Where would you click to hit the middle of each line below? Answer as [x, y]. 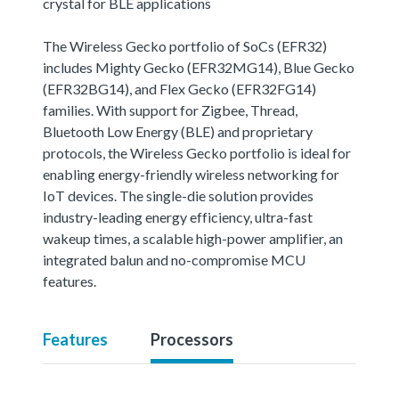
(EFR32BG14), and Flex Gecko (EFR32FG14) [179, 88]
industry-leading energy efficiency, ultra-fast [178, 216]
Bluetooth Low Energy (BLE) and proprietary [178, 131]
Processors [192, 339]
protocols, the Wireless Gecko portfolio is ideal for [197, 152]
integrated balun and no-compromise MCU [174, 259]
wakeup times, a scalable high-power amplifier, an [193, 238]
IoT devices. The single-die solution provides [178, 195]
